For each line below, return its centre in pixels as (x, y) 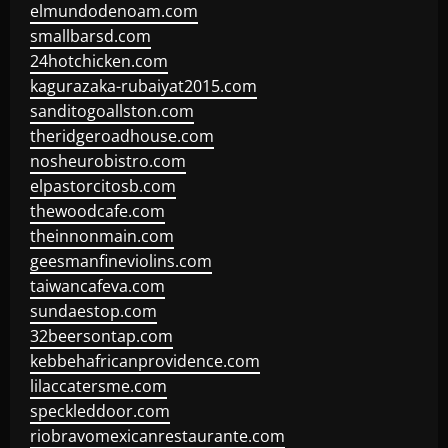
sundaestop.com (93, 311)
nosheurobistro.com (108, 161)
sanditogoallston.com (112, 111)
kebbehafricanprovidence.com (145, 361)
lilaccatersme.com (98, 386)
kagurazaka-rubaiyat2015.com (143, 86)
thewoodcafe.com (97, 211)
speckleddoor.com (100, 411)
